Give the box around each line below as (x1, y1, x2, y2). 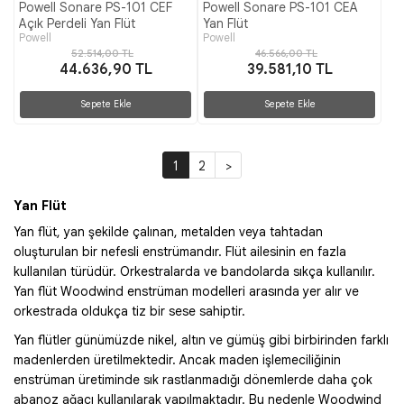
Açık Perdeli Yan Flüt (19, 15, 135, 32)
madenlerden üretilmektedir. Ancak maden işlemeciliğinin (14, 352, 341, 368)
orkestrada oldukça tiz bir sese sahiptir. (14, 303, 245, 319)
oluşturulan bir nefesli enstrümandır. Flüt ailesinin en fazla (14, 243, 346, 260)
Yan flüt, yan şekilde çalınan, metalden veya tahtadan (14, 224, 323, 240)
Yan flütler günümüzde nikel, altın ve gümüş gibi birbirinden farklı (14, 332, 389, 348)
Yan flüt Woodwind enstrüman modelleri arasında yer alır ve (14, 283, 359, 299)
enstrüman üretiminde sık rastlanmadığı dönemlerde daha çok (14, 372, 372, 388)
